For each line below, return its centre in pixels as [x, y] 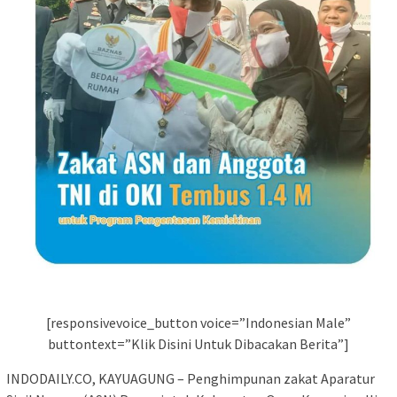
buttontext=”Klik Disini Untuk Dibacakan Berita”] [198, 344]
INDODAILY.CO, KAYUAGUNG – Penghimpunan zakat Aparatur [191, 379]
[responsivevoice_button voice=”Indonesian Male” [198, 323]
